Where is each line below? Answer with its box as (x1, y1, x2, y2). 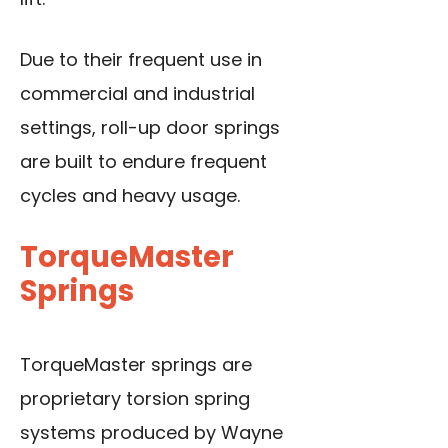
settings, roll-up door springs (20, 115, 280, 141)
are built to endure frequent (20, 149, 267, 175)
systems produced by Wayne (20, 420, 283, 446)
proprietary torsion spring (20, 386, 250, 412)
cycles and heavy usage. (20, 183, 240, 209)
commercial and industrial (20, 81, 255, 107)
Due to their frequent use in (20, 47, 262, 73)
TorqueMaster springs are (20, 352, 252, 378)
